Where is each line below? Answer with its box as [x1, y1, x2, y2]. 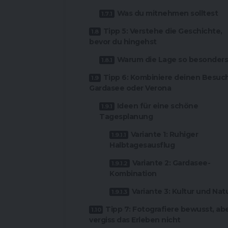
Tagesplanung [99, 112, 153, 122]
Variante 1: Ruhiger [130, 130, 198, 139]
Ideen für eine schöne [117, 101, 198, 111]
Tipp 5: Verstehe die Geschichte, [103, 26, 222, 36]
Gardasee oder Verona [89, 83, 171, 93]
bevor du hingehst [89, 37, 157, 47]
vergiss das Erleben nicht [89, 215, 181, 225]
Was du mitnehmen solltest [117, 9, 218, 18]
